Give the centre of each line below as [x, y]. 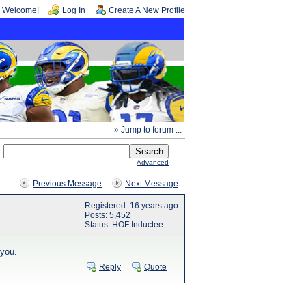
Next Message [152, 184]
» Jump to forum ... [148, 130]
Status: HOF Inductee [124, 225]
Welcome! [20, 10]
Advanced [153, 162]
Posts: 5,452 [108, 215]
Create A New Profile [147, 10]
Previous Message [67, 184]
